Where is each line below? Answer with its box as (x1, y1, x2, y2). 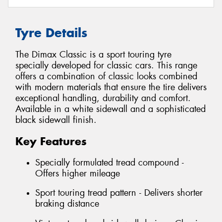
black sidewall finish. (15, 114, 97, 126)
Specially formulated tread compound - (35, 156, 184, 168)
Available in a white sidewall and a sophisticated (15, 103, 206, 115)
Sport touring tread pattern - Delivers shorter (35, 187, 203, 199)
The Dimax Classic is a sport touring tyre (15, 49, 171, 61)
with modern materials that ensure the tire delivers (15, 81, 207, 94)
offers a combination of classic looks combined (15, 70, 197, 83)
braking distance (35, 198, 99, 210)
